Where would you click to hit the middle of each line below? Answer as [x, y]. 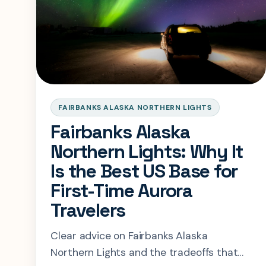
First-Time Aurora [121, 190]
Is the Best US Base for [144, 171]
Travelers [88, 210]
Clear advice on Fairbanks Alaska [129, 235]
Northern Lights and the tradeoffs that [144, 252]
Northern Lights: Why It [147, 151]
